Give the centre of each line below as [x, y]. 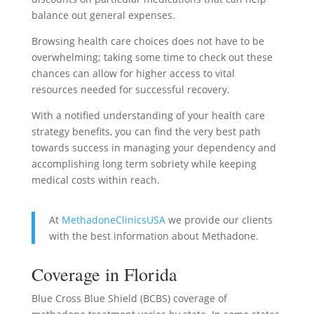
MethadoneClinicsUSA [113, 219]
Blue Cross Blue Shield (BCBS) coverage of [129, 298]
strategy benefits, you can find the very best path [146, 131]
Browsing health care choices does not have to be [148, 41]
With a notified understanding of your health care [148, 115]
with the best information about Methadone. [153, 235]
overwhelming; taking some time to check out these [152, 57]
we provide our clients [219, 219]
